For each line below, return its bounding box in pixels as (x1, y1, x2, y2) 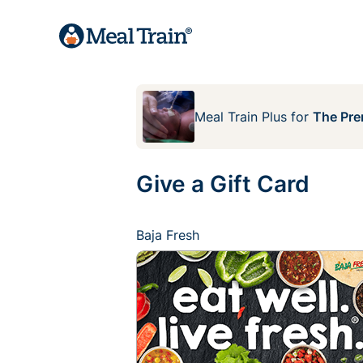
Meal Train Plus (194, 109, 287, 125)
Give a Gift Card (136, 170, 310, 198)
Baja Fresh (136, 227, 199, 243)
